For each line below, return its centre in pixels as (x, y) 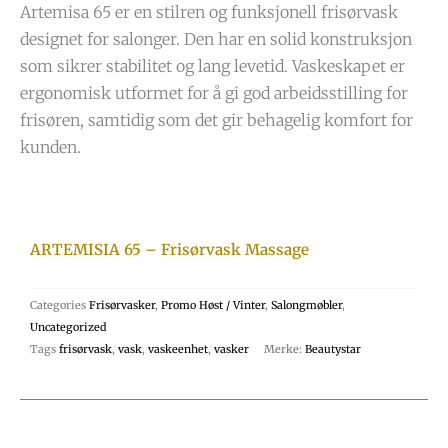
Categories (58, 305)
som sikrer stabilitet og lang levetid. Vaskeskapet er (212, 66)
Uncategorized (68, 327)
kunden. (50, 147)
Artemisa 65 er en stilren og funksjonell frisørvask (209, 12)
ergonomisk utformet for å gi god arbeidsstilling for (214, 93)
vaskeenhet (178, 349)
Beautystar (333, 349)
